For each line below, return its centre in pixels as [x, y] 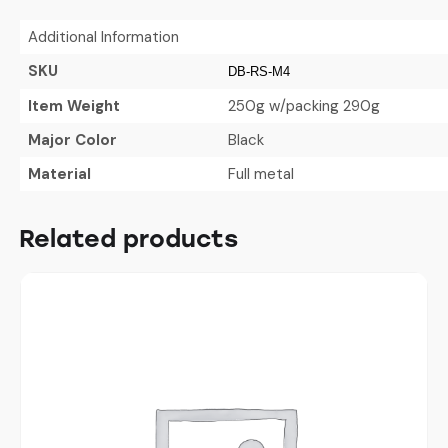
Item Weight [73, 105]
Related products [128, 239]
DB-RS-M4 [258, 71]
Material [59, 173]
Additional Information [103, 36]
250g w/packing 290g [303, 105]
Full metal [260, 173]
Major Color [72, 139]
